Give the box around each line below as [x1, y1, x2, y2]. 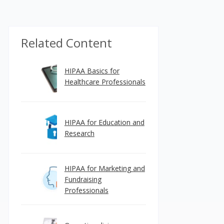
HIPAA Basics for [64, 66, 119, 75]
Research [64, 128, 94, 138]
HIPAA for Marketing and [64, 163, 145, 173]
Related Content [20, 34, 112, 51]
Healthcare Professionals [64, 77, 145, 86]
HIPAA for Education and [64, 117, 144, 127]
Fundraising [64, 174, 101, 184]
